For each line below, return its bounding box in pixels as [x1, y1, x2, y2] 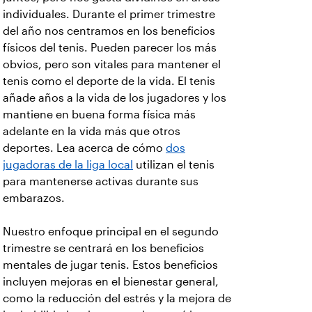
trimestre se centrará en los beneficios [3, 242, 204, 254]
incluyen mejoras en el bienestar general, [3, 276, 219, 288]
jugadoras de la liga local [3, 159, 133, 171]
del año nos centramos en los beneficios [3, 25, 215, 37]
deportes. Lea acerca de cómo [3, 142, 166, 154]
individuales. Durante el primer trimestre [3, 8, 215, 20]
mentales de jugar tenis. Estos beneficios [3, 259, 218, 271]
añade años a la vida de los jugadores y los [3, 92, 226, 104]
